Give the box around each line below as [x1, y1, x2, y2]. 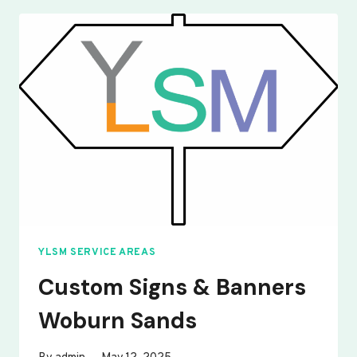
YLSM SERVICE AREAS [38, 246, 156, 260]
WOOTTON [109, 14, 174, 29]
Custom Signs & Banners [38, 272, 306, 302]
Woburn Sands [38, 305, 197, 335]
